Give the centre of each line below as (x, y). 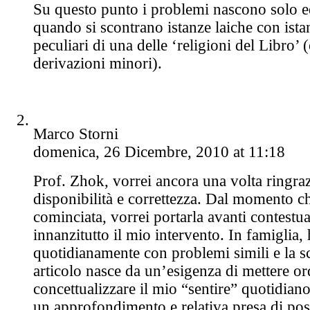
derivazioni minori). (98, 63)
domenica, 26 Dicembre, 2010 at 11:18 (159, 152)
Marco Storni (76, 134)
